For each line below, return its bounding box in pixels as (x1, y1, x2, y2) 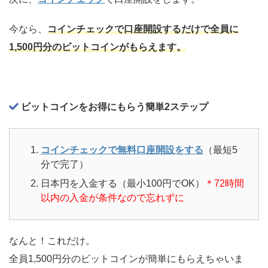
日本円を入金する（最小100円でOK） (41, 178, 205, 188)
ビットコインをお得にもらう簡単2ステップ (19, 101, 208, 112)
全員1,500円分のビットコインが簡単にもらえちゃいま (9, 253, 243, 264)
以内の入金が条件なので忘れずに (41, 192, 184, 203)
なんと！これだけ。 (9, 235, 95, 246)
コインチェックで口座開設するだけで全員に (47, 23, 239, 34)
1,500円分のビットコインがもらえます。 (9, 41, 186, 52)
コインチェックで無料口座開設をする (41, 144, 203, 155)
